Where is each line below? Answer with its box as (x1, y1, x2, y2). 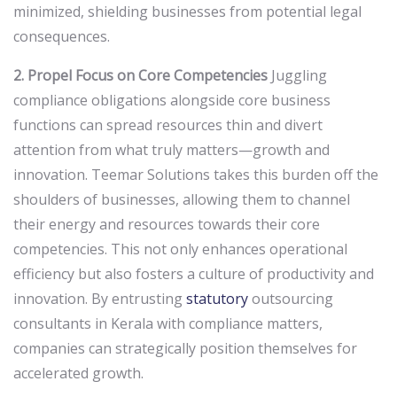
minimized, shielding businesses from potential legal (13, 2, 362, 22)
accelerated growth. (13, 363, 144, 384)
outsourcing (248, 289, 333, 309)
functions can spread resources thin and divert (13, 115, 323, 136)
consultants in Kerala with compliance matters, (13, 314, 323, 334)
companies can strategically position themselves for (13, 339, 357, 359)
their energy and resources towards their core (13, 214, 320, 235)
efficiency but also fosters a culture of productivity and (13, 264, 374, 284)
